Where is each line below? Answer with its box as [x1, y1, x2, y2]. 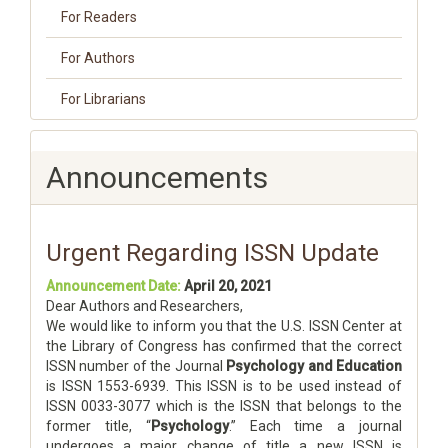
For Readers [61, 9, 137, 25]
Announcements [46, 160, 268, 195]
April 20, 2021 [184, 278, 272, 294]
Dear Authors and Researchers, [46, 298, 243, 314]
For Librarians [61, 91, 146, 107]
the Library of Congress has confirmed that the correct [46, 338, 402, 354]
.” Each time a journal [228, 418, 403, 434]
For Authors [61, 50, 135, 66]
